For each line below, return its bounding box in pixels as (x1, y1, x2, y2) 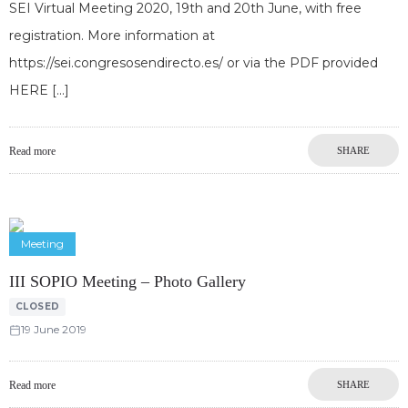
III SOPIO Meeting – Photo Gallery (9, 271, 246, 291)
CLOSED (15, 301, 60, 313)
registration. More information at (9, 26, 215, 44)
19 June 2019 (21, 322, 87, 337)
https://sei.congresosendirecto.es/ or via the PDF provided (9, 54, 378, 71)
